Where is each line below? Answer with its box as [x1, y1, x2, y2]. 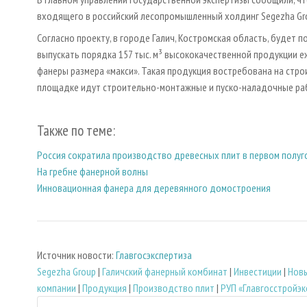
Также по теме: [37, 121, 115, 140]
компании [37, 281, 76, 295]
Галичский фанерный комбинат [102, 265, 228, 279]
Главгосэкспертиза [116, 248, 192, 262]
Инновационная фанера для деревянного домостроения [37, 180, 271, 195]
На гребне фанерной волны [37, 164, 148, 178]
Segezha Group [37, 265, 96, 279]
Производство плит [133, 281, 214, 295]
